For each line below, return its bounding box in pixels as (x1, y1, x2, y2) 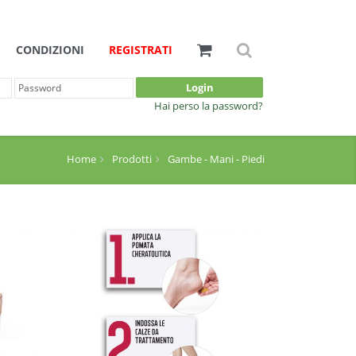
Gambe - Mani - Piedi (168, 152, 265, 166)
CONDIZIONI (16, 42, 84, 58)
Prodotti (112, 152, 152, 166)
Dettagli (148, 330, 185, 344)
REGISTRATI (109, 42, 172, 58)
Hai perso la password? (154, 99, 263, 113)
